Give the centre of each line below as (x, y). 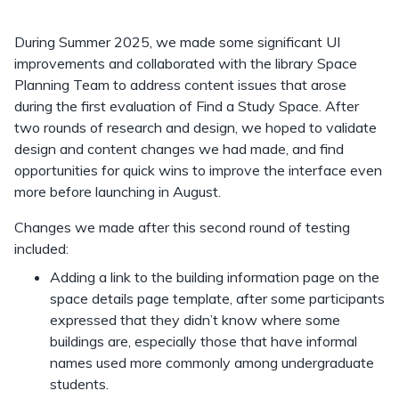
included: (41, 248)
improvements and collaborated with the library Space (186, 63)
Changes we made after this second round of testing (182, 227)
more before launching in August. (118, 191)
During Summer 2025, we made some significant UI (177, 41)
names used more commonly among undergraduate (212, 362)
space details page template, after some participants (217, 298)
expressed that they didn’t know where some (195, 319)
